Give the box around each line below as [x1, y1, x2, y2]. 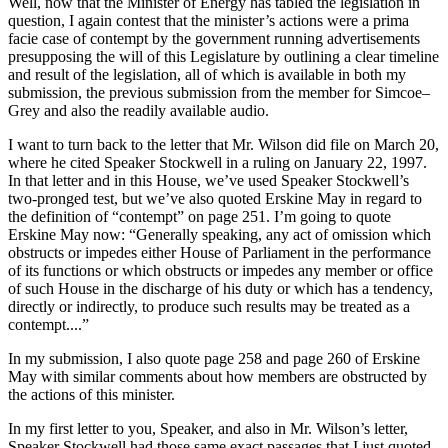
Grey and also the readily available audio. [8, 102, 269, 120]
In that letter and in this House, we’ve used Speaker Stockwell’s [8, 172, 409, 190]
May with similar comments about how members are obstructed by [8, 368, 427, 386]
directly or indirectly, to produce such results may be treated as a [8, 298, 410, 316]
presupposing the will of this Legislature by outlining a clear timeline [8, 48, 439, 66]
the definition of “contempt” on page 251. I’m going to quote [8, 208, 391, 226]
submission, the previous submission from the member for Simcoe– [8, 84, 430, 102]
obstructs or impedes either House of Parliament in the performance [8, 244, 431, 262]
